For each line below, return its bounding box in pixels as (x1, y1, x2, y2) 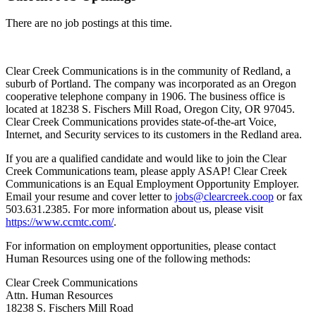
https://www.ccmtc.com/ (6, 216, 114, 229)
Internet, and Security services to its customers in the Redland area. (6, 128, 302, 141)
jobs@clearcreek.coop (175, 190, 274, 203)
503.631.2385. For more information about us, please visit (6, 203, 263, 216)
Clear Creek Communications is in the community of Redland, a (6, 65, 291, 78)
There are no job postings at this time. (6, 17, 172, 30)
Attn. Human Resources (6, 289, 113, 302)
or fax (274, 190, 303, 203)
